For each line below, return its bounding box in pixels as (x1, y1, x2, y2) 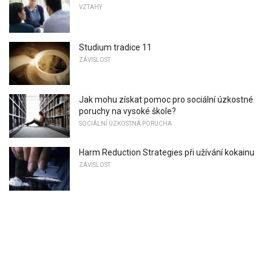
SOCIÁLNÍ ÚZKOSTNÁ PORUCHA (79, 120, 172, 127)
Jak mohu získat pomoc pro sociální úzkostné (79, 95, 253, 105)
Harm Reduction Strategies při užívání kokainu (79, 148, 254, 158)
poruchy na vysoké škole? (79, 106, 176, 117)
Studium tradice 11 (79, 42, 152, 52)
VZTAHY (79, 4, 102, 11)
